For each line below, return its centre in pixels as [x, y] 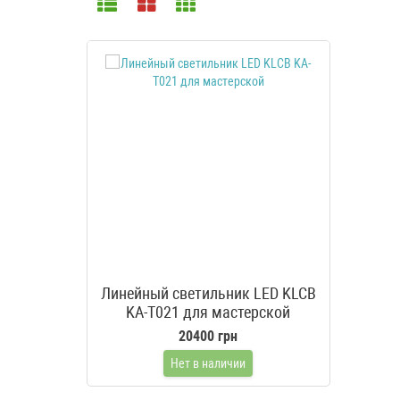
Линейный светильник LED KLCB [208, 294]
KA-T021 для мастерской [208, 312]
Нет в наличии [208, 364]
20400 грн [208, 337]
